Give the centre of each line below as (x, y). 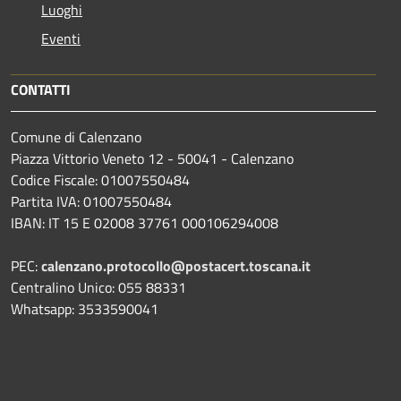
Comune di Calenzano (76, 137)
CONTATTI (41, 89)
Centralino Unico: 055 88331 (98, 287)
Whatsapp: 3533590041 (85, 308)
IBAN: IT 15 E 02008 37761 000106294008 (145, 222)
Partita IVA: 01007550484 (91, 201)
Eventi (61, 38)
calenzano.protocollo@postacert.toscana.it (176, 265)
